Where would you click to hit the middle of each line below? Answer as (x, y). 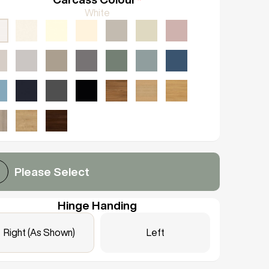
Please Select (52, 171)
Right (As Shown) (39, 232)
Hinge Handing (97, 205)
